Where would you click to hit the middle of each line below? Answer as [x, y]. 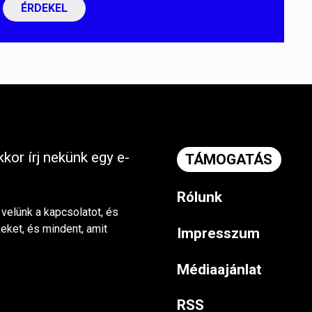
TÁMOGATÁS [229, 159]
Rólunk [200, 197]
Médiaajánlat [219, 269]
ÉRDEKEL [44, 8]
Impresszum [218, 233]
